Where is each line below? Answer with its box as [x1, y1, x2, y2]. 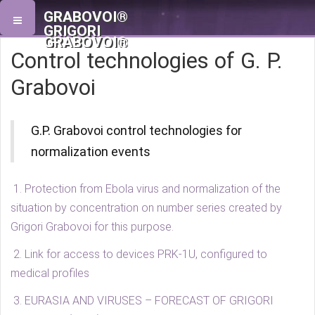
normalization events [31, 144, 150, 159]
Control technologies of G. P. [11, 48, 283, 74]
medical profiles [11, 266, 89, 280]
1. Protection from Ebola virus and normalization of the [13, 182, 281, 195]
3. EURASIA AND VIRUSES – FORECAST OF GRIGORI [11, 294, 274, 307]
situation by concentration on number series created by [11, 201, 282, 214]
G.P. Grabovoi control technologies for [31, 123, 242, 138]
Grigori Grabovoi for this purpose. [11, 220, 174, 233]
